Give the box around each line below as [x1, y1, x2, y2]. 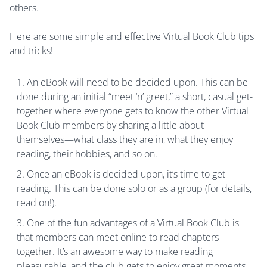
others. [10, 1, 39, 15]
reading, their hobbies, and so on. [17, 147, 157, 161]
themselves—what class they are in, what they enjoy [17, 133, 233, 147]
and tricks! [10, 44, 53, 58]
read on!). [17, 196, 57, 210]
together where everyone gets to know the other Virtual [17, 104, 249, 118]
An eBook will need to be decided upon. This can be [27, 76, 248, 89]
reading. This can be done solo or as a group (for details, [17, 182, 252, 195]
